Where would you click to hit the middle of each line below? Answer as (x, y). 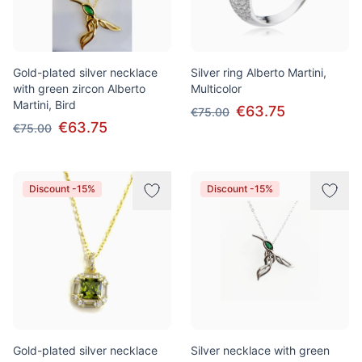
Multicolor (216, 88)
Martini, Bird (44, 105)
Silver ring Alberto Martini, (259, 72)
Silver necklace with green (260, 350)
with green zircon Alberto (79, 88)
